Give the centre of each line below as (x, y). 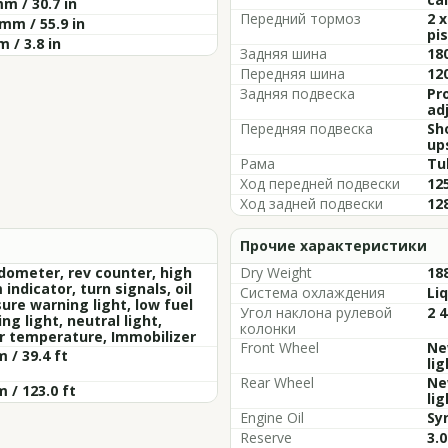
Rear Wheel (277, 382)
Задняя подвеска (297, 93)
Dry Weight (276, 272)
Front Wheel (279, 347)
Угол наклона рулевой (316, 312)
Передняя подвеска (306, 128)
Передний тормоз (300, 18)
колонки (268, 328)
